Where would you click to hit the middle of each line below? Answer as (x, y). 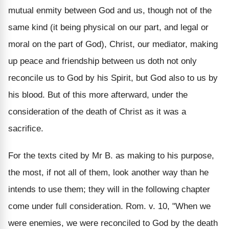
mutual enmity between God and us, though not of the (110, 10)
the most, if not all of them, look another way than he (108, 172)
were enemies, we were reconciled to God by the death (113, 223)
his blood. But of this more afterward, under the (98, 95)
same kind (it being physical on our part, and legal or (108, 27)
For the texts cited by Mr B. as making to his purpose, (111, 155)
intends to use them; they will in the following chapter (109, 189)
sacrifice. (26, 128)
